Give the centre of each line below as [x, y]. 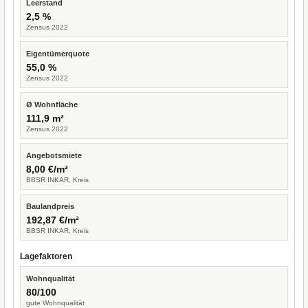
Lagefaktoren [46, 256]
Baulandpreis [50, 206]
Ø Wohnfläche [52, 104]
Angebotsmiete [54, 155]
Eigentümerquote [58, 54]
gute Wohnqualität [55, 303]
